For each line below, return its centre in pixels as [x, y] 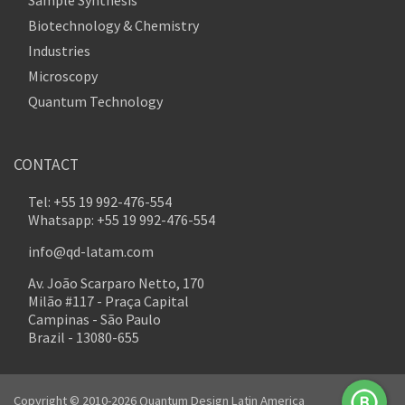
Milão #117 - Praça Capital [108, 301]
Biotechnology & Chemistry [113, 25]
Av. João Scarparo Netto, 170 [116, 283]
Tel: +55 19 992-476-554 [100, 201]
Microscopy [63, 75]
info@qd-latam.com [91, 251]
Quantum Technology [95, 101]
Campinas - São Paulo [94, 319]
